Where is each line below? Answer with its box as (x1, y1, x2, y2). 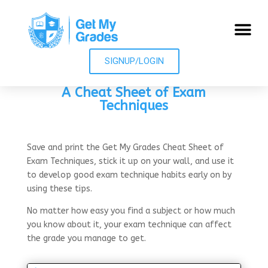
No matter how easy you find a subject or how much (26, 205, 235, 216)
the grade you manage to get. (26, 233, 146, 243)
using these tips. (26, 183, 92, 194)
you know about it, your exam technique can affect (26, 219, 232, 230)
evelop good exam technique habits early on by (43, 169, 232, 180)
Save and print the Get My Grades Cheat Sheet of (26, 142, 224, 153)
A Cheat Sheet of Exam (62, 84, 206, 100)
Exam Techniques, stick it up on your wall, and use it (26, 156, 234, 166)
